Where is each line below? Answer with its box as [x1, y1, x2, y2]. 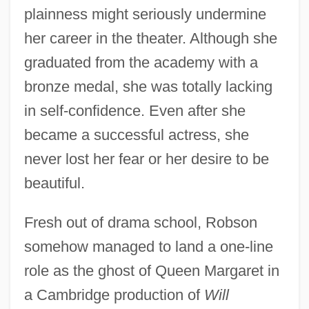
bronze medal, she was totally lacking [23, 77, 272, 95]
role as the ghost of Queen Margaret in [23, 261, 279, 279]
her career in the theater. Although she [23, 29, 277, 47]
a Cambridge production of [23, 286, 204, 303]
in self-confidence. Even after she [23, 101, 246, 119]
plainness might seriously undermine [23, 5, 266, 23]
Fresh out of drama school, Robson [23, 213, 257, 231]
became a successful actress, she [23, 126, 249, 143]
